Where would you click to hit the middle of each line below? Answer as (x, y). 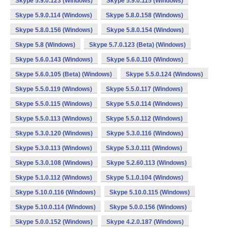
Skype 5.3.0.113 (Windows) (54, 148)
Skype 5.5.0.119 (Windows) (54, 89)
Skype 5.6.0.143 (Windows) (54, 60)
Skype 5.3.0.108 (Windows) (54, 163)
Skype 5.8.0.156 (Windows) (54, 30)
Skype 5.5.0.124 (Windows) (164, 74)
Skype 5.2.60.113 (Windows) (147, 163)
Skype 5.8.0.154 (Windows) (145, 30)
